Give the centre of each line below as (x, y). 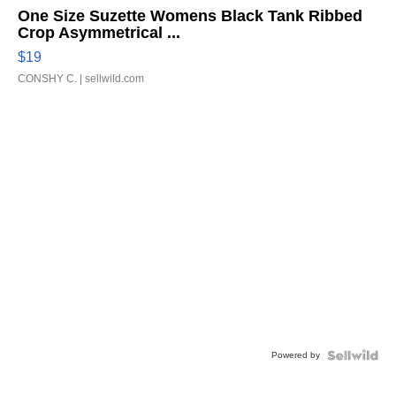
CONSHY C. (47, 79)
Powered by (296, 355)
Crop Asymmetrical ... (99, 33)
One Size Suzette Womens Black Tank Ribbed (190, 16)
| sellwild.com (110, 79)
